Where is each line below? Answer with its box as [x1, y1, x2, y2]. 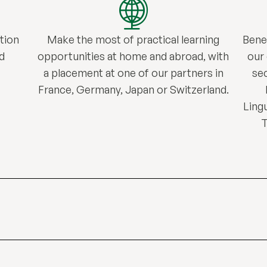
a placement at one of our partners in [43, 66, 223, 80]
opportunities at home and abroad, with [38, 49, 229, 63]
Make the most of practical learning [47, 33, 220, 46]
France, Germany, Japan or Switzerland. [38, 83, 229, 97]
